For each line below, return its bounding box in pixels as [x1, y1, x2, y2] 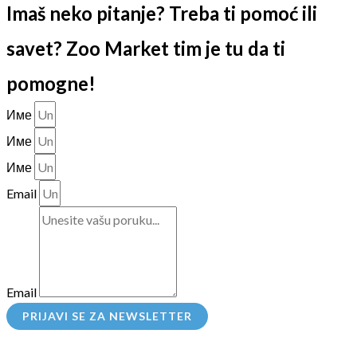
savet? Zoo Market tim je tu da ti [6, 36, 285, 60]
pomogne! [6, 71, 96, 95]
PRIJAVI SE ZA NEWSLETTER [22, 308, 192, 323]
